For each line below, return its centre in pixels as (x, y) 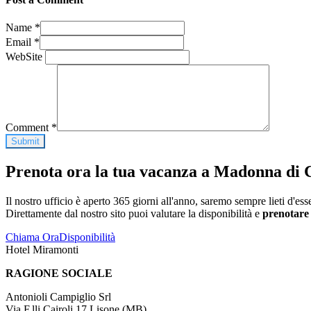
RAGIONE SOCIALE (59, 273)
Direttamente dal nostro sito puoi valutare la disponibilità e (134, 213)
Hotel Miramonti (42, 250)
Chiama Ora (32, 237)
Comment (28, 128)
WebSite (25, 57)
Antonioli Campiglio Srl (58, 297)
